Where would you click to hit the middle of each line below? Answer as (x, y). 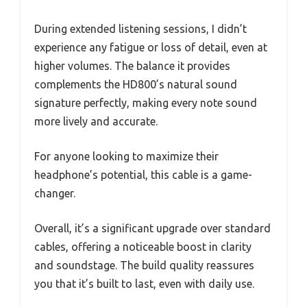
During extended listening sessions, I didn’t (140, 29)
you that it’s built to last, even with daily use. (144, 284)
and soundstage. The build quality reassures (144, 266)
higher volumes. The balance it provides (132, 66)
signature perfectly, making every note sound (146, 103)
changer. (55, 194)
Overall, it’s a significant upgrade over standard (152, 229)
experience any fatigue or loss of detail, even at (151, 48)
